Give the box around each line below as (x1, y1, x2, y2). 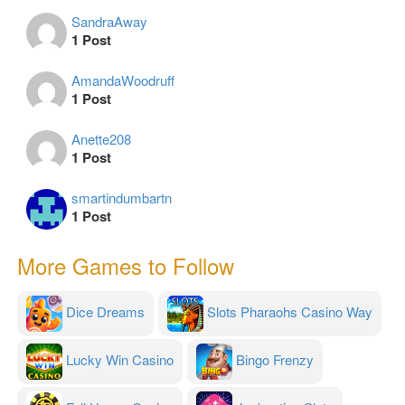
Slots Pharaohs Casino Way (207, 301, 372, 321)
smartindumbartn (71, 187, 172, 207)
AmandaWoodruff (71, 70, 174, 89)
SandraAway (71, 11, 147, 31)
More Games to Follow (17, 249, 234, 281)
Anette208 (71, 128, 131, 148)
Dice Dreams (66, 301, 145, 321)
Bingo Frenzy (236, 349, 314, 369)
